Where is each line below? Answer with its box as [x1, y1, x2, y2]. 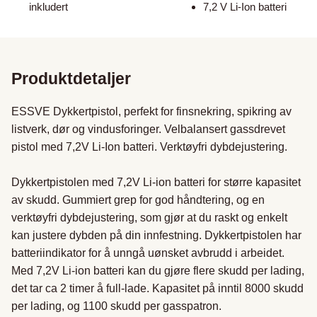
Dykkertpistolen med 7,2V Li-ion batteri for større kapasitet [11, 176, 301, 189]
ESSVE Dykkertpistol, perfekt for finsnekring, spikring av [11, 105, 292, 118]
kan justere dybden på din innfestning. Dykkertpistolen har [11, 229, 301, 242]
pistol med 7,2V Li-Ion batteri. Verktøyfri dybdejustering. [11, 141, 287, 154]
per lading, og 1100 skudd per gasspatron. [11, 300, 221, 313]
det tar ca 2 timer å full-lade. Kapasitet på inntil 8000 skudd [11, 282, 304, 295]
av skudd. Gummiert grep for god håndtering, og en [11, 194, 265, 207]
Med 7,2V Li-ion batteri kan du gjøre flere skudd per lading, [11, 265, 304, 277]
